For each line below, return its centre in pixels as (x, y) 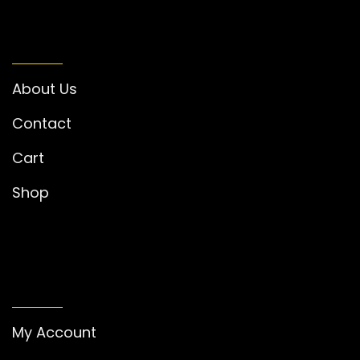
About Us (45, 89)
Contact (42, 124)
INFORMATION (77, 40)
